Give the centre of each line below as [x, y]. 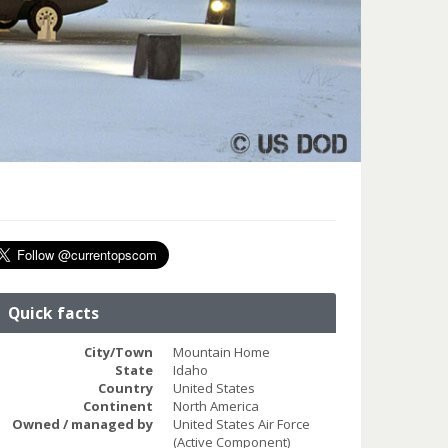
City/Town [118, 351]
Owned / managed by [82, 423]
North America [215, 405]
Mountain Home [221, 351]
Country [125, 387]
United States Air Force [241, 423]
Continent [117, 405]
